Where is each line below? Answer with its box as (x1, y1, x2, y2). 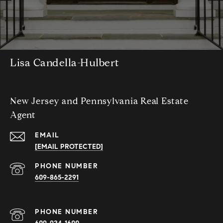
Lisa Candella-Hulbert (10, 56, 119, 70)
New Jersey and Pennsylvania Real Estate (10, 96, 189, 107)
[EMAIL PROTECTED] (35, 142, 103, 151)
